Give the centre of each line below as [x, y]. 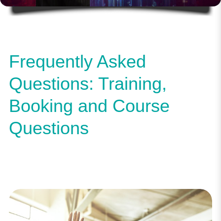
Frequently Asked [77, 62]
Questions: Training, [88, 84]
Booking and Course [89, 106]
